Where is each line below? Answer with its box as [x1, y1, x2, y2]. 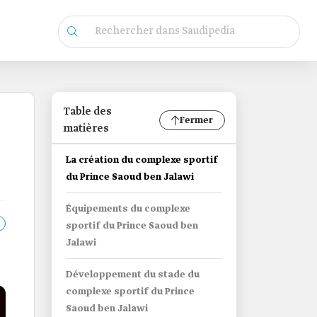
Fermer [180, 114, 213, 127]
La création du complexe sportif [66, 154, 218, 166]
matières [63, 122, 109, 136]
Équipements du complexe [66, 203, 190, 215]
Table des [63, 105, 112, 119]
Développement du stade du [66, 269, 200, 281]
